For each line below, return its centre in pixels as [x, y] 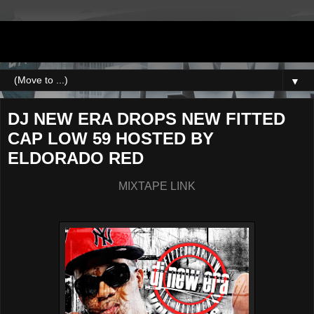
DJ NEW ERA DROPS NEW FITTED [146, 119]
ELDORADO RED [76, 158]
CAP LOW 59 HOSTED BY [111, 138]
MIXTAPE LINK [157, 186]
